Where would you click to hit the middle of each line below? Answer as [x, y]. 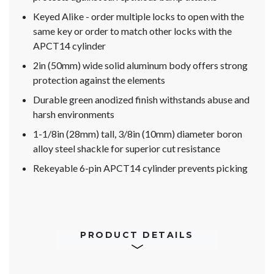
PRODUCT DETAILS [137, 235]
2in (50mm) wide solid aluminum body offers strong [140, 65]
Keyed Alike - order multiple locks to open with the [139, 17]
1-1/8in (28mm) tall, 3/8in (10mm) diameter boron [138, 134]
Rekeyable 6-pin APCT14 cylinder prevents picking [140, 168]
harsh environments [74, 114]
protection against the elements [99, 80]
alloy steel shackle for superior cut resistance [127, 149]
